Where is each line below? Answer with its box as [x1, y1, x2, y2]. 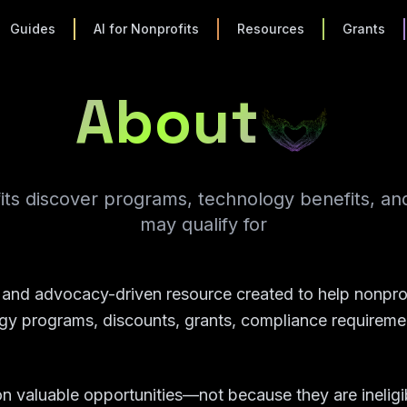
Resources [237, 21, 305, 36]
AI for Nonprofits [94, 21, 200, 36]
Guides [10, 21, 56, 36]
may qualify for [140, 213, 267, 235]
